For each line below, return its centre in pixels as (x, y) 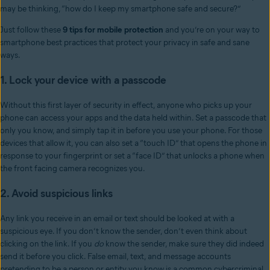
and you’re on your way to (212, 30)
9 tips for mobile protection (113, 30)
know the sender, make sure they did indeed (184, 244)
